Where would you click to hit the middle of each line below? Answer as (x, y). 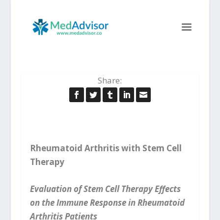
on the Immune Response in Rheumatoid (107, 203)
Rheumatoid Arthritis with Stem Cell (106, 148)
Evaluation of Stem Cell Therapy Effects (105, 189)
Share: (110, 80)
